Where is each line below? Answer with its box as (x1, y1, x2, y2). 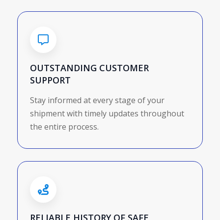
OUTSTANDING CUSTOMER (30, 62, 149, 74)
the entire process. (30, 121, 99, 133)
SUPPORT (30, 74, 71, 86)
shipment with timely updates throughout (30, 108, 184, 119)
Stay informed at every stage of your (30, 95, 165, 106)
